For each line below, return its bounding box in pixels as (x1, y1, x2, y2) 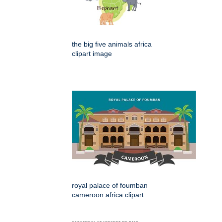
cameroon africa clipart (72, 191, 144, 199)
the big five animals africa (72, 40, 152, 49)
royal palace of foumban (72, 181, 148, 190)
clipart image (72, 50, 112, 58)
